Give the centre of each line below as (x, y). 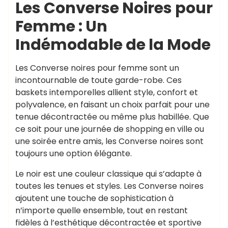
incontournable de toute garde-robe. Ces (98, 80)
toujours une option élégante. (74, 153)
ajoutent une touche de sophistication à (94, 198)
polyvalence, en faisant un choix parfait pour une (112, 105)
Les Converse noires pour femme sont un (97, 68)
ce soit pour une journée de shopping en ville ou (110, 129)
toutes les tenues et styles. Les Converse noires (109, 186)
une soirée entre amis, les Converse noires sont (109, 141)
